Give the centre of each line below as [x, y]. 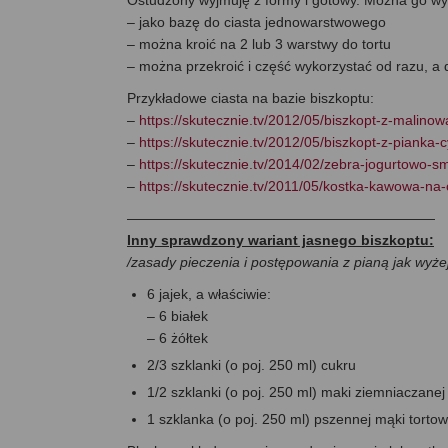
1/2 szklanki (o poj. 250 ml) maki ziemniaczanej [296, 392]
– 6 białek [177, 316]
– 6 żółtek [177, 338]
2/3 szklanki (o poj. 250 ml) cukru [251, 365]
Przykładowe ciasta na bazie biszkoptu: [250, 98]
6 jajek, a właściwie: [209, 294]
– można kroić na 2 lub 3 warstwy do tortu [259, 44]
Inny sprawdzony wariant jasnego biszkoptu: [280, 240]
